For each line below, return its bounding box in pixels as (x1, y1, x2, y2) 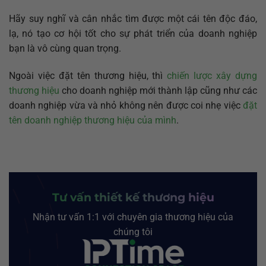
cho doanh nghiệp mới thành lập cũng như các (59, 84, 257, 96)
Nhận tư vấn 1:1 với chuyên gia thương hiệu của (33, 211, 233, 223)
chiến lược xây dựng (167, 69, 258, 81)
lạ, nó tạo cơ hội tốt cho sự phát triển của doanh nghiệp (9, 27, 257, 39)
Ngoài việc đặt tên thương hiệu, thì (9, 69, 167, 81)
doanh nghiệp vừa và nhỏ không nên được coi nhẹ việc (9, 99, 243, 111)
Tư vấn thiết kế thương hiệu (52, 189, 214, 204)
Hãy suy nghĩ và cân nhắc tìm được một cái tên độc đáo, (9, 12, 257, 24)
